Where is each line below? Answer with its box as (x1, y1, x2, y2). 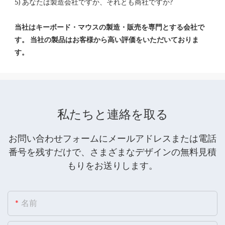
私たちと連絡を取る (57, 106, 168, 122)
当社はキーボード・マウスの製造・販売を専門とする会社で (15, 23, 204, 32)
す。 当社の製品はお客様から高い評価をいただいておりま (15, 35, 199, 44)
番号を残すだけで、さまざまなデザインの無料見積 (9, 146, 216, 157)
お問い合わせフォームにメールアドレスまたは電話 (9, 133, 216, 144)
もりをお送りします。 (67, 160, 158, 171)
